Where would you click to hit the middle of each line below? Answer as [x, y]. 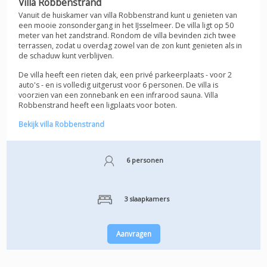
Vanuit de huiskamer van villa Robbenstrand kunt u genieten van [128, 15]
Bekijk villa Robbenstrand [62, 124]
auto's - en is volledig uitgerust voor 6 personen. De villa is [119, 85]
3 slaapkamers [145, 199]
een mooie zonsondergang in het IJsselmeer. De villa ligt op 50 [126, 26]
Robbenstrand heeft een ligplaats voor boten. [98, 105]
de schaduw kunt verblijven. [66, 56]
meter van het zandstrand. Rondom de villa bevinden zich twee [128, 36]
